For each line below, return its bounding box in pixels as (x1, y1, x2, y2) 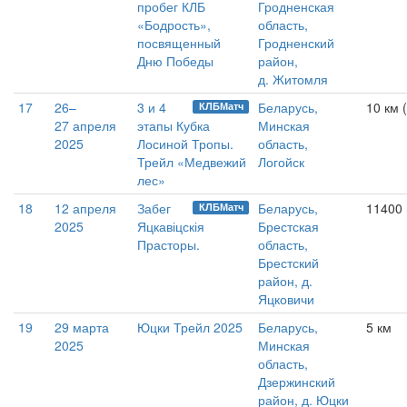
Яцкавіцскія (137, 217, 204, 235)
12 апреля (55, 199, 116, 217)
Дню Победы (137, 52, 213, 70)
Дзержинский (258, 372, 335, 391)
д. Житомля (258, 70, 328, 88)
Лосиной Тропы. (137, 134, 233, 153)
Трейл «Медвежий (137, 153, 246, 171)
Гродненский (258, 34, 334, 52)
